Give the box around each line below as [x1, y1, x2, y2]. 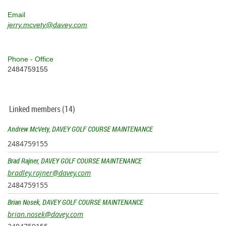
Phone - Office [8, 54, 53, 63]
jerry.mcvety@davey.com [8, 20, 87, 29]
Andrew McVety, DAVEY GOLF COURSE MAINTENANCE [8, 124, 153, 134]
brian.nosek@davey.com [8, 209, 83, 219]
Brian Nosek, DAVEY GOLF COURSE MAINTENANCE [8, 197, 143, 207]
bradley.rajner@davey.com [8, 167, 91, 178]
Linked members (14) [9, 103, 75, 115]
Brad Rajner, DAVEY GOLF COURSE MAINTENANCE [8, 155, 142, 165]
